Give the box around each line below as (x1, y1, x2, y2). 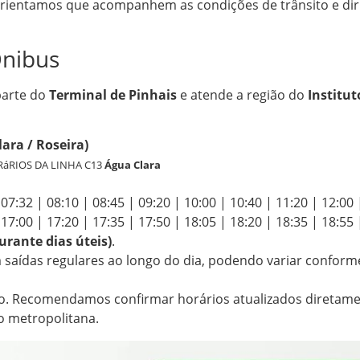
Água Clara (104, 157, 161, 173)
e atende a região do (177, 85, 308, 104)
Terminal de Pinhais (49, 85, 177, 104)
